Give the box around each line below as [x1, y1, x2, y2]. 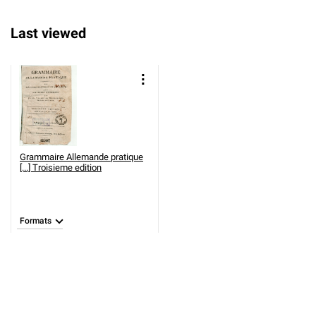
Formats [20, 216, 51, 226]
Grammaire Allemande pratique [20, 152, 143, 162]
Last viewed [11, 25, 86, 42]
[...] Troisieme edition [20, 162, 102, 173]
